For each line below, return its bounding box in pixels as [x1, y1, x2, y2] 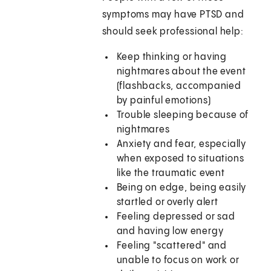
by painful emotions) [116, 96, 211, 106]
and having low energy [116, 226, 224, 237]
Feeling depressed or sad [116, 212, 235, 223]
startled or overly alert [116, 197, 218, 208]
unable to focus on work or [116, 255, 240, 266]
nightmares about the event [116, 67, 246, 77]
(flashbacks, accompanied [116, 81, 241, 92]
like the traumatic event [116, 168, 225, 179]
